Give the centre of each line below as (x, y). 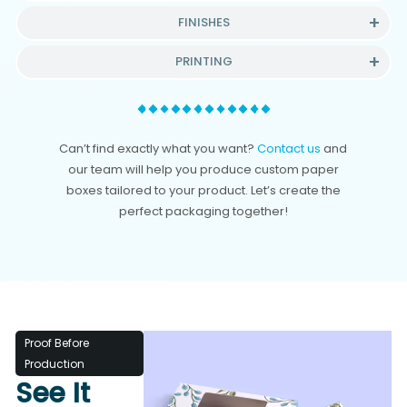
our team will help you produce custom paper (203, 169)
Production (55, 363)
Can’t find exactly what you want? (159, 148)
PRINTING (203, 62)
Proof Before (57, 342)
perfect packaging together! (203, 211)
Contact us (289, 148)
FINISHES (203, 23)
